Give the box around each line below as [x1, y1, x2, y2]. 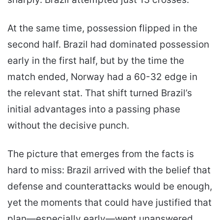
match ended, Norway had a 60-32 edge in [7, 71, 197, 82]
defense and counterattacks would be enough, [7, 180, 212, 192]
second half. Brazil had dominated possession [7, 38, 209, 50]
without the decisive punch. [7, 119, 129, 131]
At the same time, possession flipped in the [7, 22, 197, 34]
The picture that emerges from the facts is [7, 148, 194, 160]
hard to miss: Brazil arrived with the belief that [7, 164, 211, 176]
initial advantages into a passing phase [7, 103, 180, 115]
